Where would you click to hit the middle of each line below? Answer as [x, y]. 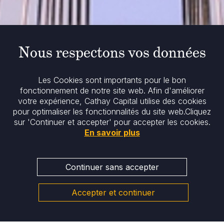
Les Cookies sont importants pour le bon [112, 80]
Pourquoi [48, 209]
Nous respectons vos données [112, 52]
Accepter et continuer [113, 192]
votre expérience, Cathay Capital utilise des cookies [112, 101]
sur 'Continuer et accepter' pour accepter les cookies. [112, 122]
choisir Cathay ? [143, 209]
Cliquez [198, 111]
